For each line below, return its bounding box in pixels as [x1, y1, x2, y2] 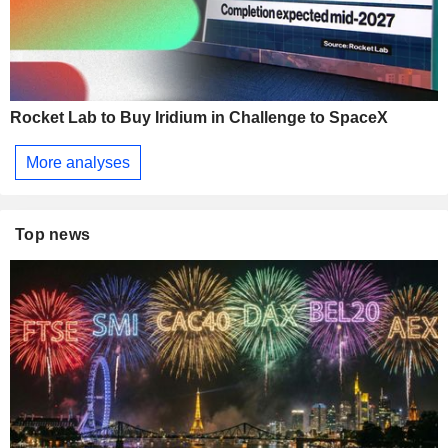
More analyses [26, 153, 130, 171]
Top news [15, 226, 91, 244]
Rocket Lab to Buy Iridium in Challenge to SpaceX [10, 109, 388, 127]
